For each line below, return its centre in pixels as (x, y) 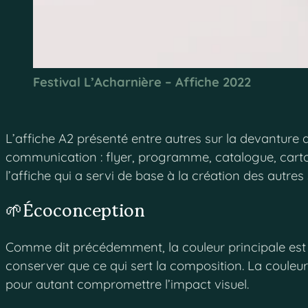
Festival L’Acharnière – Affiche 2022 (142, 82)
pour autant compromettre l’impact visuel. (127, 285)
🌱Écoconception (75, 212)
